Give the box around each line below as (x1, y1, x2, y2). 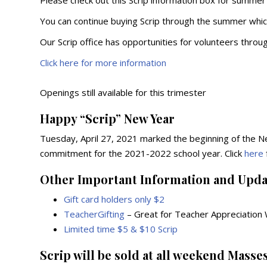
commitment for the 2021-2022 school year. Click (40, 147, 245, 159)
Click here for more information (40, 57, 167, 69)
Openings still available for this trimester (40, 86, 207, 98)
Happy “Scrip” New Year (40, 110, 175, 126)
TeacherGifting (64, 208, 125, 220)
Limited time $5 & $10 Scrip (64, 223, 178, 235)
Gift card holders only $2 (64, 193, 165, 205)
